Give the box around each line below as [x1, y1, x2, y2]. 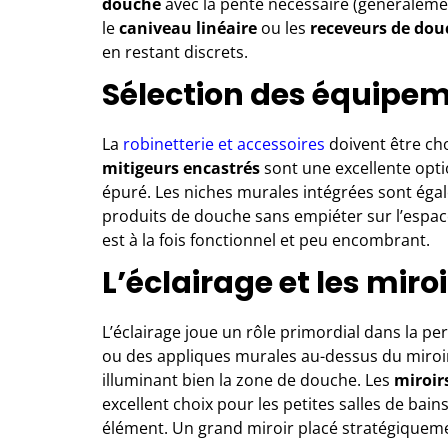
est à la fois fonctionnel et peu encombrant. [102, 228, 430, 251]
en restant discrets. [102, 40, 248, 63]
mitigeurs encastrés [102, 156, 260, 179]
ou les [257, 16, 310, 39]
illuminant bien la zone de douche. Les [102, 368, 394, 391]
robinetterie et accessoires [123, 132, 325, 155]
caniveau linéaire [119, 16, 257, 39]
